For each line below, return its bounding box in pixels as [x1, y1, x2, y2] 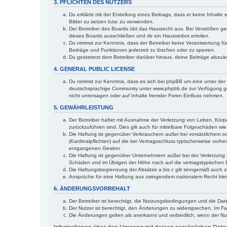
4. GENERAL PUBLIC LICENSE [54, 65, 135, 72]
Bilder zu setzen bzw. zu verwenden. [69, 18, 154, 24]
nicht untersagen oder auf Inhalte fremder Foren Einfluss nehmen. [69, 92, 224, 98]
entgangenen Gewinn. [69, 145, 122, 151]
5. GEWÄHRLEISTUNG [54, 104, 113, 110]
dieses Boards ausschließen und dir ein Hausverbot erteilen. [69, 32, 210, 39]
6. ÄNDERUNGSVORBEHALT [54, 185, 130, 192]
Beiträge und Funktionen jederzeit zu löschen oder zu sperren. [69, 47, 215, 53]
